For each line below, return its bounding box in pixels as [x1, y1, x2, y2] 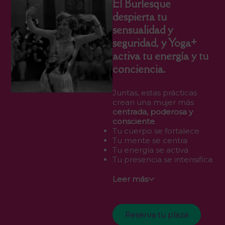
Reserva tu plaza [125, 210, 188, 220]
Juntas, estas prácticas [113, 88, 197, 98]
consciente [113, 117, 155, 127]
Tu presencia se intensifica [113, 155, 212, 165]
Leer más [113, 174, 148, 184]
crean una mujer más [113, 97, 194, 107]
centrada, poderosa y [113, 107, 193, 117]
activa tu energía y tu [113, 49, 208, 63]
